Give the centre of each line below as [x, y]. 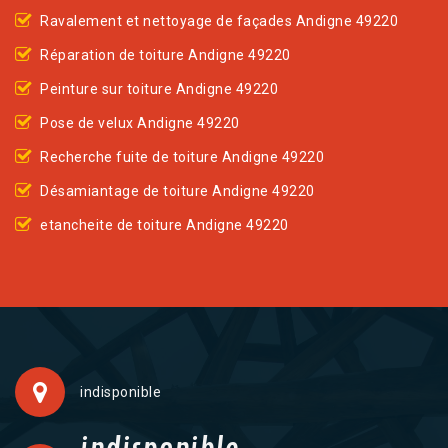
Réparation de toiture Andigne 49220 [165, 55]
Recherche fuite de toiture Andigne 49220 [182, 157]
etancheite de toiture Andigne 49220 [164, 225]
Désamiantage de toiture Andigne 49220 [177, 191]
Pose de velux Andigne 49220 [140, 123]
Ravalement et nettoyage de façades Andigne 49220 [219, 21]
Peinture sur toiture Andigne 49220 [159, 89]
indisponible [120, 392]
